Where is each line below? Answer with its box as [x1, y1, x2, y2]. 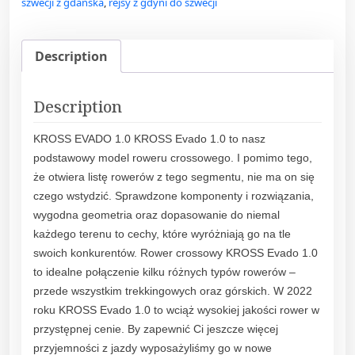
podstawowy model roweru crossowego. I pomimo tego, [33, 151, 312, 164]
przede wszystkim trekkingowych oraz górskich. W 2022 [33, 284, 312, 297]
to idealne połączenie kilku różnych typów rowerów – [33, 265, 296, 278]
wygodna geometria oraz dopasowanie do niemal [33, 208, 280, 221]
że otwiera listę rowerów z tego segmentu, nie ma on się [33, 170, 315, 183]
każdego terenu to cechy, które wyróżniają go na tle [33, 227, 291, 240]
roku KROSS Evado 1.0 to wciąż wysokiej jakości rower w [33, 303, 319, 316]
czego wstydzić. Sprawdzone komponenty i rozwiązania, [33, 189, 314, 202]
